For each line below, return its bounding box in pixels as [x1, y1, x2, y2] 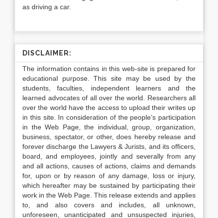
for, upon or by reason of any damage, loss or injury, [22, 172, 196, 180]
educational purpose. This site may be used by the [22, 74, 196, 82]
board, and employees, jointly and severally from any [22, 152, 196, 160]
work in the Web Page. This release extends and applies [22, 191, 196, 199]
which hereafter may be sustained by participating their [22, 182, 196, 189]
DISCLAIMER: [22, 49, 72, 57]
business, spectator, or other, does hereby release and [22, 133, 196, 141]
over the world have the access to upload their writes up [22, 104, 196, 111]
